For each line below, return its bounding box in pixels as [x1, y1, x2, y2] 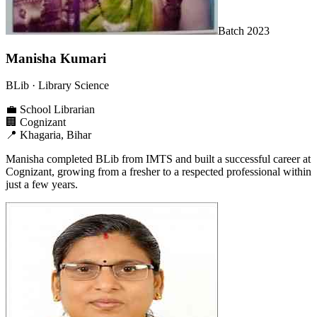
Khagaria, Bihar [20, 129, 91, 142]
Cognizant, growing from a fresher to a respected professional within [6, 166, 311, 178]
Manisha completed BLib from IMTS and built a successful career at [6, 153, 311, 166]
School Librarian [20, 103, 95, 116]
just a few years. [6, 178, 78, 191]
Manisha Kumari [6, 50, 106, 66]
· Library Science [29, 79, 109, 92]
